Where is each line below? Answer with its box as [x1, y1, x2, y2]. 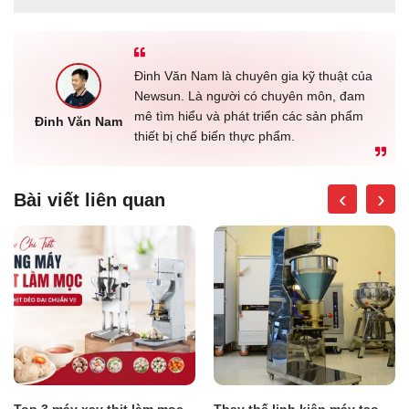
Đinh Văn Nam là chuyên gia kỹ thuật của [133, 68, 372, 84]
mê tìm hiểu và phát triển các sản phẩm [133, 109, 363, 124]
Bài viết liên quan [14, 190, 165, 211]
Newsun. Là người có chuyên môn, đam [133, 89, 365, 104]
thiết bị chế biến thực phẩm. [133, 129, 295, 144]
